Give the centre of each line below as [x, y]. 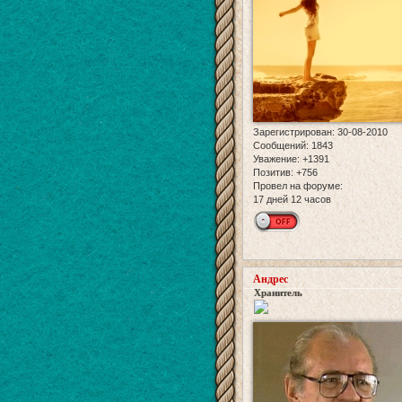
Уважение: [276, 159]
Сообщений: [281, 146]
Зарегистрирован [293, 132]
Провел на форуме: [298, 186]
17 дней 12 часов [292, 200]
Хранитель [278, 293]
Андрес [271, 280]
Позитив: [273, 173]
